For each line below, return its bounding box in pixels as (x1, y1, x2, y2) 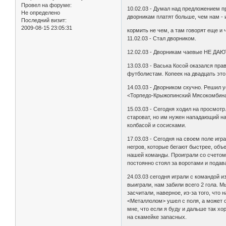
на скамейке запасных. (127, 214, 187, 220)
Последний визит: (21, 17, 67, 24)
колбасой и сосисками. (127, 122, 187, 129)
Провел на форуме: (21, 2, 72, 9)
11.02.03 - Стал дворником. (127, 35, 197, 42)
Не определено (21, 10, 60, 16)
